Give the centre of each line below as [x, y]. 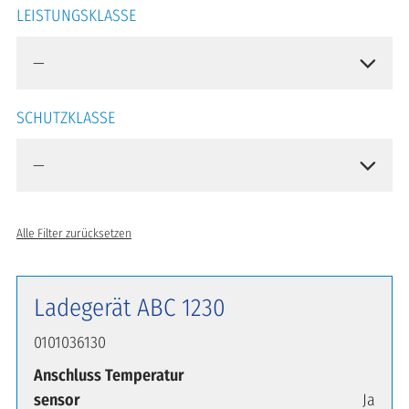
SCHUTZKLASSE [66, 117]
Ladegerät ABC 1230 [130, 307]
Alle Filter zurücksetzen [74, 233]
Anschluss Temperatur [109, 375]
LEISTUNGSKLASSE [76, 15]
